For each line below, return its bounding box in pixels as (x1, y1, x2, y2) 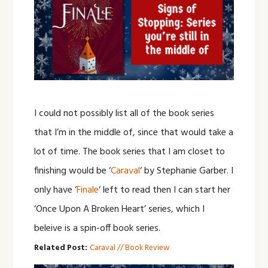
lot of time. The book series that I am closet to (34, 144, 226, 160)
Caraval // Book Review (90, 241, 170, 254)
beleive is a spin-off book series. (34, 220, 161, 236)
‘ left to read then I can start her (99, 182, 231, 198)
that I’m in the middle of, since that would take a (34, 124, 234, 141)
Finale (77, 182, 99, 198)
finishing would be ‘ (34, 163, 111, 179)
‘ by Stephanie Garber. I (140, 163, 234, 179)
